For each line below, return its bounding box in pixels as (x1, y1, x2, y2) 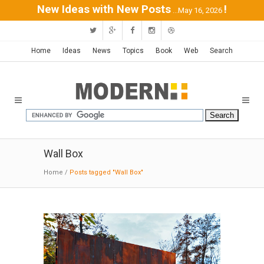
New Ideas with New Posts (37, 3, 171, 16)
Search (210, 47, 233, 55)
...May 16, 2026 (173, 6, 222, 15)
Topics (123, 47, 144, 55)
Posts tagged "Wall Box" (70, 169, 143, 176)
